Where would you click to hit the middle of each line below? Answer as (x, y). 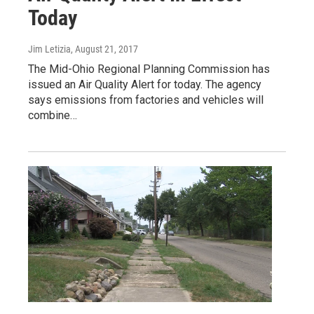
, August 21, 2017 (104, 49)
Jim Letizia (49, 49)
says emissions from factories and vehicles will (146, 100)
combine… (53, 116)
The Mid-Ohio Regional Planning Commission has (149, 69)
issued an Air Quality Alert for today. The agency (145, 85)
